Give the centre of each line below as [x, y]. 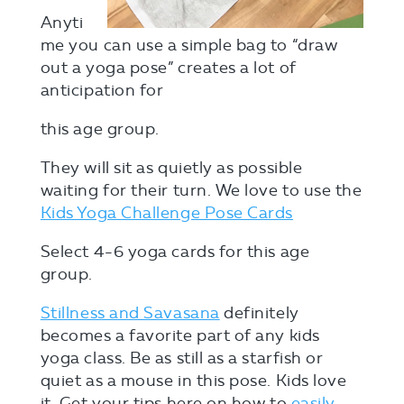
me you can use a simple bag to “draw [189, 46]
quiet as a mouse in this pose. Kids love [193, 381]
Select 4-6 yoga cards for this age [175, 252]
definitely [259, 313]
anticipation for [102, 91]
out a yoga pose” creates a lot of [168, 68]
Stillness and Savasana [130, 313]
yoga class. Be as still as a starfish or [182, 358]
